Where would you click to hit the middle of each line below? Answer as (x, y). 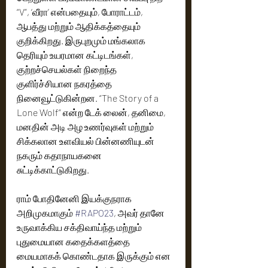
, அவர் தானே (140, 213)
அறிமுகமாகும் (46, 213)
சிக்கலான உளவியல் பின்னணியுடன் (86, 141)
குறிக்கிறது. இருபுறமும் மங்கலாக (82, 40)
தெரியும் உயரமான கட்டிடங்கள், (76, 55)
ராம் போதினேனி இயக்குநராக (75, 198)
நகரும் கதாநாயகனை (60, 155)
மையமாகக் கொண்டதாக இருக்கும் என (95, 256)
